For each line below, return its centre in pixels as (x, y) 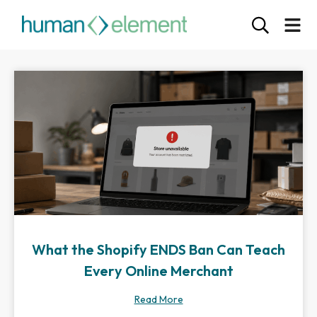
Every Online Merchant (158, 271)
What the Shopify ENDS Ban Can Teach (158, 249)
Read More (158, 299)
